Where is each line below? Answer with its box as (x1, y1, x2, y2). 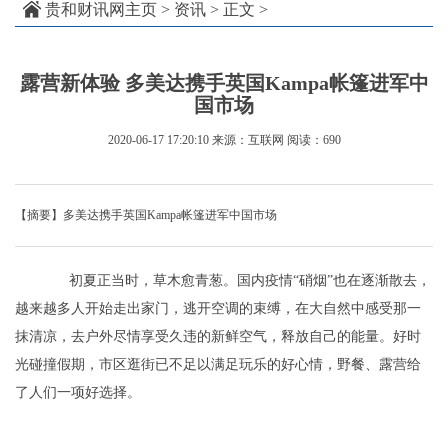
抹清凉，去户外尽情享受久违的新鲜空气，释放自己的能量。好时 (15, 329, 421, 345)
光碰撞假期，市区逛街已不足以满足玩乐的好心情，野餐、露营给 (15, 357, 421, 373)
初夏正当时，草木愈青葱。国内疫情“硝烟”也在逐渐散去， (45, 273, 431, 289)
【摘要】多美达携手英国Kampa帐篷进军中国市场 (15, 208, 277, 223)
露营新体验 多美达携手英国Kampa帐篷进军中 (19, 72, 429, 95)
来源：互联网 (211, 133, 284, 148)
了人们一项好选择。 (15, 385, 141, 401)
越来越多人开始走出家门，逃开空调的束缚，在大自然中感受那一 (15, 301, 421, 317)
